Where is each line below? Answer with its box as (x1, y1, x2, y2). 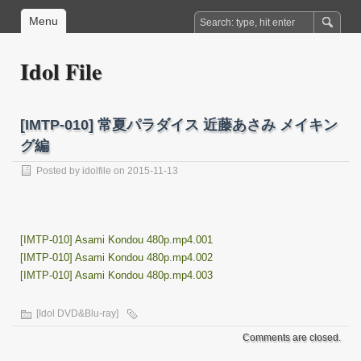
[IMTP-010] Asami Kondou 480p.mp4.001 (20, 234, 213, 246)
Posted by (36, 165, 82, 176)
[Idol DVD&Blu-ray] (36, 308, 118, 319)
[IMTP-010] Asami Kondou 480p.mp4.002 (20, 251, 213, 263)
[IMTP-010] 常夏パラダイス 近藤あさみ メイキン (20, 117, 338, 133)
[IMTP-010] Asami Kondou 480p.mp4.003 (20, 269, 213, 281)
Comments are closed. (243, 332, 341, 343)
